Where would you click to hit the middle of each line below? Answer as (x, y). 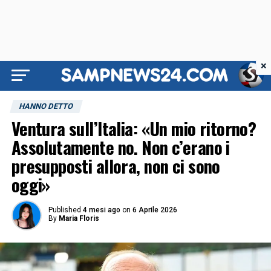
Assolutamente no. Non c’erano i (120, 147)
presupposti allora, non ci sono (116, 166)
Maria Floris (79, 218)
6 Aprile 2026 (155, 210)
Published (64, 210)
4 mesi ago (101, 210)
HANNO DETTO (46, 106)
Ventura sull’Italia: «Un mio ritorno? (134, 128)
